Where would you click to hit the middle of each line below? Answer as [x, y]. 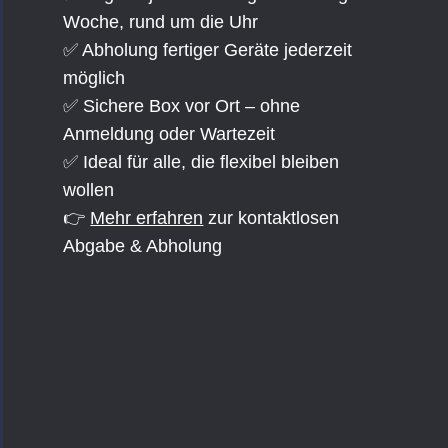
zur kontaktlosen [271, 218]
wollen [89, 190]
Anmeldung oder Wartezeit [169, 134]
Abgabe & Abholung [143, 246]
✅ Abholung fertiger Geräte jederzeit [208, 50]
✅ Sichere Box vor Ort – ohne [182, 106]
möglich [94, 78]
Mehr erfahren [147, 218]
